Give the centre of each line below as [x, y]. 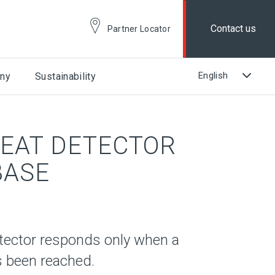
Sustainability [66, 76]
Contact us [234, 29]
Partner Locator [139, 29]
